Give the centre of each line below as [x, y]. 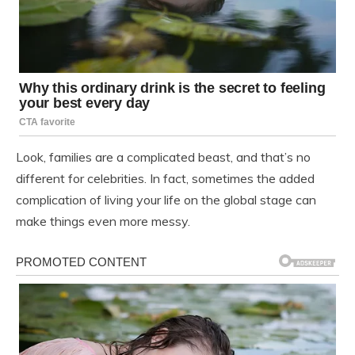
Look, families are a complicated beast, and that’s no [163, 157]
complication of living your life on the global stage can [166, 200]
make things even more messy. [103, 221]
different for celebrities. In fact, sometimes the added [165, 179]
